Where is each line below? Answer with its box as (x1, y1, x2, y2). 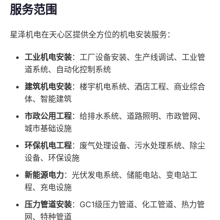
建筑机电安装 (25, 81, 72, 91)
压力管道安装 (25, 199, 72, 209)
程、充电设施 (25, 182, 72, 192)
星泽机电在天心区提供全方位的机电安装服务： (10, 29, 175, 39)
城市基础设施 (25, 123, 72, 133)
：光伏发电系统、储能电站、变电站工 (64, 169, 197, 180)
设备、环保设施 (25, 152, 80, 163)
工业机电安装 (25, 52, 72, 62)
